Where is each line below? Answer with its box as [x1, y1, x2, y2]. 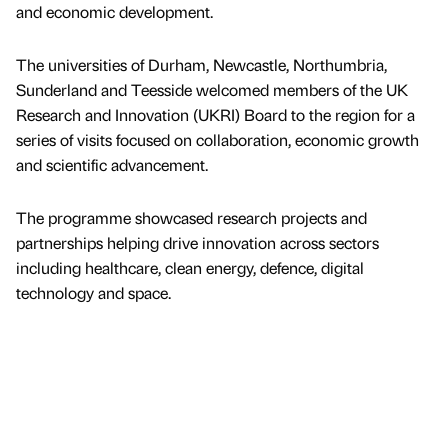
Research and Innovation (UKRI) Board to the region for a [16, 104, 415, 126]
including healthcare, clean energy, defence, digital [16, 257, 364, 279]
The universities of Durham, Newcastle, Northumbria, [16, 54, 387, 76]
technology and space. [16, 282, 171, 304]
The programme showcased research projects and [16, 207, 367, 229]
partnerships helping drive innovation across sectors [16, 232, 379, 254]
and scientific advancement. [16, 154, 208, 176]
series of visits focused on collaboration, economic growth [16, 129, 419, 151]
